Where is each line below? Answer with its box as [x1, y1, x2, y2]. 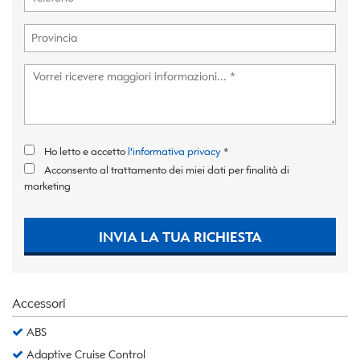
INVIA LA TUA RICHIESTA [98, 227, 262, 246]
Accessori [12, 295, 66, 312]
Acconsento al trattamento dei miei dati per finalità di [44, 162, 289, 177]
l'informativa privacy [128, 144, 221, 158]
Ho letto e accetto [44, 144, 128, 158]
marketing [24, 178, 71, 193]
